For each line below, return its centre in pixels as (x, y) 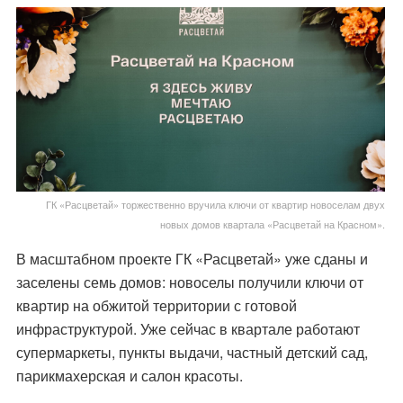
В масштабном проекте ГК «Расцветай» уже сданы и (192, 258)
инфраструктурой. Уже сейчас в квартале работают (188, 328)
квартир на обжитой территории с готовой (156, 305)
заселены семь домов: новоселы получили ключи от (189, 282)
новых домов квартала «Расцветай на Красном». (273, 224)
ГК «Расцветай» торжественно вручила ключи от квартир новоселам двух (215, 204)
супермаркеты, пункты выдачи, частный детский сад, (192, 352)
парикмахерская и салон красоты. (129, 375)
